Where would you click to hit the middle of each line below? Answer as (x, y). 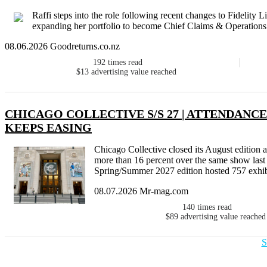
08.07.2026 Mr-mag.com (141, 191)
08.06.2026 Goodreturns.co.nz (62, 46)
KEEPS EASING (48, 128)
